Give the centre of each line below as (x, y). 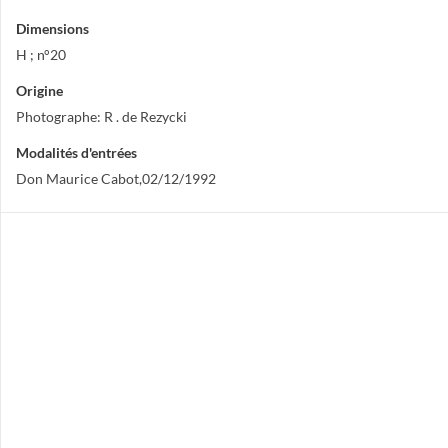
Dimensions (52, 28)
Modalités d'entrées (76, 152)
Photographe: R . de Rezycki (101, 116)
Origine (39, 90)
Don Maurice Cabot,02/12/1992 (116, 178)
